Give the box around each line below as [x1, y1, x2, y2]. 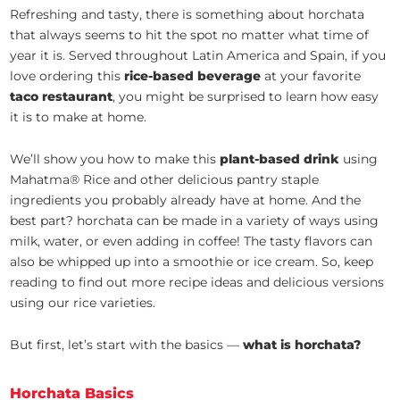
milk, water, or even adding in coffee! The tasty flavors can [10, 232, 373, 249]
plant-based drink [220, 150, 340, 167]
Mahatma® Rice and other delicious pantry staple [10, 171, 320, 187]
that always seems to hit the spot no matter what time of [10, 26, 370, 43]
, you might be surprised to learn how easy [112, 87, 379, 104]
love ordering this [10, 67, 125, 84]
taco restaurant [10, 87, 113, 104]
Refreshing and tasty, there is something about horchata [10, 5, 365, 22]
